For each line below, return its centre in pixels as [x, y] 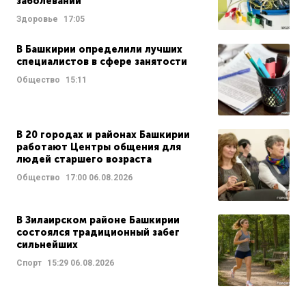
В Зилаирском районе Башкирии [98, 220]
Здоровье [37, 19]
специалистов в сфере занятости [102, 61]
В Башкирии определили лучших [99, 49]
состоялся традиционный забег [98, 232]
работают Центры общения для [99, 147]
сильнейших [47, 245]
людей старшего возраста [84, 159]
